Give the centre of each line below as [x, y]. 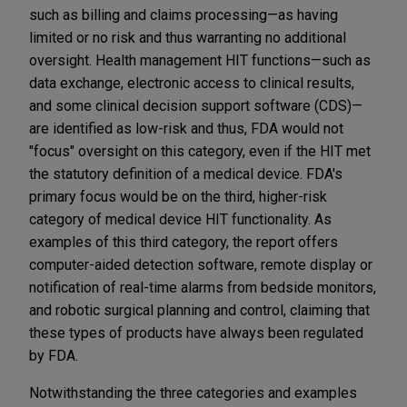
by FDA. [54, 355]
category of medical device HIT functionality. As [180, 219]
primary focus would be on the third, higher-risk [178, 196]
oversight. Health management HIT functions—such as [200, 60]
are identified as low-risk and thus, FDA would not [186, 128]
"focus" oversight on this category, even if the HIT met [200, 151]
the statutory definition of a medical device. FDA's [186, 174]
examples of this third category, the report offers [184, 242]
